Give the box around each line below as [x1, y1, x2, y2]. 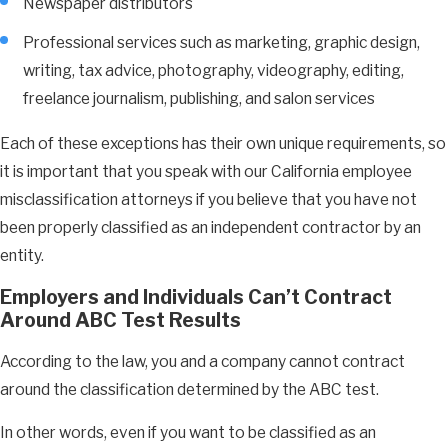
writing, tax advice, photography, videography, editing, [23, 61, 405, 81]
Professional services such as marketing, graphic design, [23, 33, 421, 53]
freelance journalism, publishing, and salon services [23, 89, 376, 109]
